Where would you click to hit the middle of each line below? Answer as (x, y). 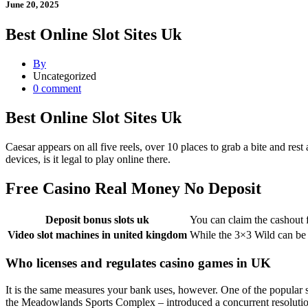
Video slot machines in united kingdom (97, 234)
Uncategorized (65, 76)
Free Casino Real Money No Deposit (133, 188)
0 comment (57, 89)
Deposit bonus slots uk (97, 219)
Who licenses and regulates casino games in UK (138, 263)
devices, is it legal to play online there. (88, 159)
